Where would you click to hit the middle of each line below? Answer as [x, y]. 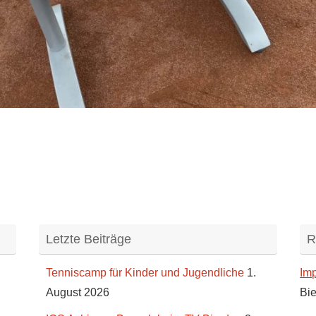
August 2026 [77, 293]
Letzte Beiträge [88, 239]
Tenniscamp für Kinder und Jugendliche [145, 273]
